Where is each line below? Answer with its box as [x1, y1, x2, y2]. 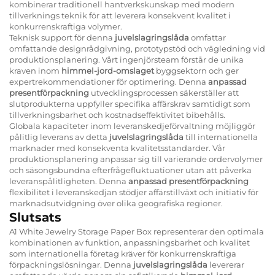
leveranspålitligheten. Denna [9, 176, 128, 186]
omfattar [191, 32, 226, 42]
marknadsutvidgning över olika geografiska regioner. [9, 198, 223, 208]
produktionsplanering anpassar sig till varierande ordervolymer [9, 153, 263, 164]
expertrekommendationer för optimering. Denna [9, 76, 208, 87]
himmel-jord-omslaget [61, 65, 156, 76]
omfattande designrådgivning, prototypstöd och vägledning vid [9, 43, 265, 53]
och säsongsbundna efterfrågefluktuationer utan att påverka [9, 165, 252, 175]
